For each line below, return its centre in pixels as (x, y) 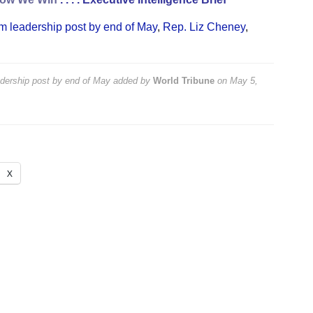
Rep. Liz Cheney (204, 27)
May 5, (243, 80)
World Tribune (183, 80)
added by (131, 80)
